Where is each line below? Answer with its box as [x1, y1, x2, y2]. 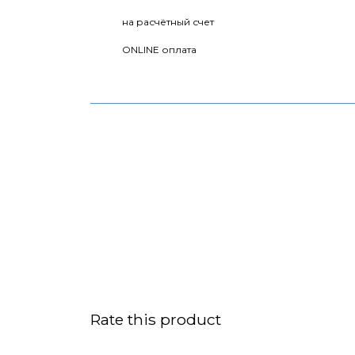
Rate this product [90, 310, 221, 329]
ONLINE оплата [122, 44, 197, 55]
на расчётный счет [122, 16, 214, 28]
